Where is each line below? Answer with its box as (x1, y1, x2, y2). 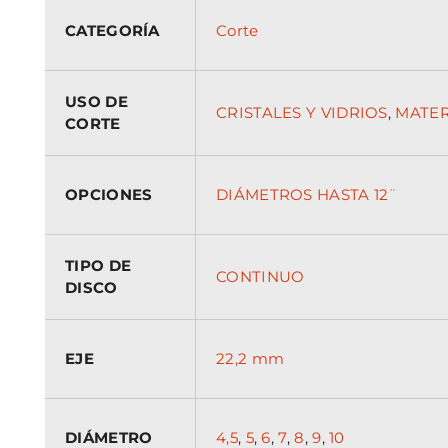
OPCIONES (65, 184, 153, 204)
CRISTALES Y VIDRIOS (216, 102, 388, 122)
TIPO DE (65, 255, 132, 275)
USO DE (65, 91, 128, 111)
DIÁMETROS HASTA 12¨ (216, 184, 398, 204)
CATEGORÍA (65, 20, 160, 40)
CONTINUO (216, 266, 305, 286)
